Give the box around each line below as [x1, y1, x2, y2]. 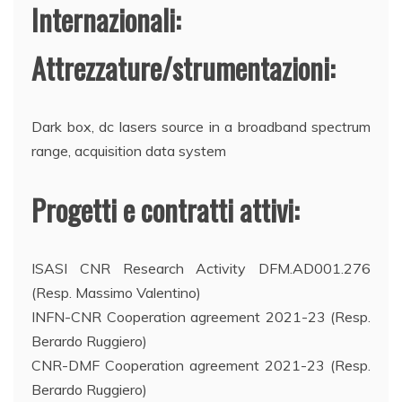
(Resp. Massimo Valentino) [31, 283, 201, 301]
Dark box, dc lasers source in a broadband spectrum [31, 117, 371, 135]
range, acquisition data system [31, 141, 226, 160]
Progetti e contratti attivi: [31, 188, 299, 231]
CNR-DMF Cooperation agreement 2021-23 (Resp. [31, 355, 371, 374]
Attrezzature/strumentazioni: [31, 46, 335, 89]
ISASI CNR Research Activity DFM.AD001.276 [31, 258, 371, 277]
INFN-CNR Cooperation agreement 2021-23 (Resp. [31, 307, 371, 326]
